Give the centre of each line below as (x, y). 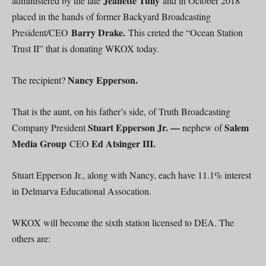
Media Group (41, 143)
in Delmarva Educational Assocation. (82, 191)
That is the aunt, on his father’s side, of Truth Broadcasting (121, 111)
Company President (50, 127)
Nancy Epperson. (103, 80)
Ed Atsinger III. (123, 143)
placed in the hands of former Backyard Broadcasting (111, 16)
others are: (31, 238)
